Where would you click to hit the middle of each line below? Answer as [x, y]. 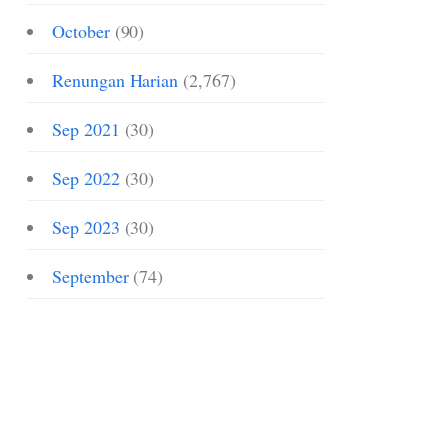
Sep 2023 [86, 227]
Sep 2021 [86, 129]
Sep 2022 [86, 178]
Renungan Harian [115, 80]
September [90, 276]
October [81, 31]
